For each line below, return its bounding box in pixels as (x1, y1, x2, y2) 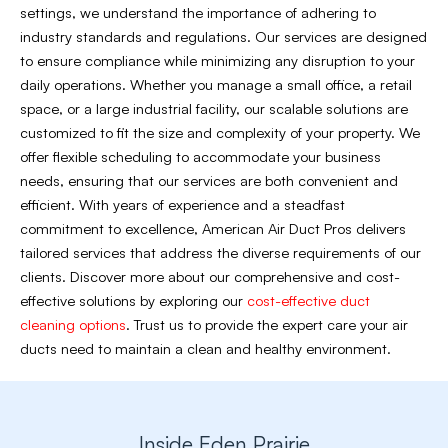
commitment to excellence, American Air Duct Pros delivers (20, 219, 406, 238)
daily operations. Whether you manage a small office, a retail (20, 75, 412, 94)
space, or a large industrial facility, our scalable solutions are (20, 99, 408, 118)
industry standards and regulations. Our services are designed (20, 27, 427, 46)
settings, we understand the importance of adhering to (20, 3, 376, 22)
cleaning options (20, 315, 126, 334)
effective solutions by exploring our (20, 291, 247, 310)
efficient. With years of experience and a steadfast (20, 195, 345, 214)
